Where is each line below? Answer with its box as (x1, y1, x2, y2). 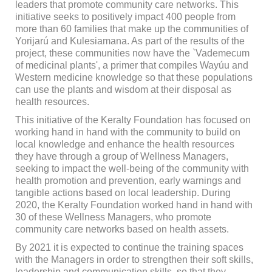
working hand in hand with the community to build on (15, 127, 240, 138)
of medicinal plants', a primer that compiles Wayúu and (15, 60, 248, 71)
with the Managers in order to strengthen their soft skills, (15, 254, 253, 265)
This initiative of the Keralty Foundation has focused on (15, 115, 251, 126)
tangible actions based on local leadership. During (15, 188, 231, 199)
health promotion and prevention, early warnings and (15, 175, 241, 186)
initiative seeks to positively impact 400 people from (15, 12, 236, 22)
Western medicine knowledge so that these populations (15, 72, 253, 83)
